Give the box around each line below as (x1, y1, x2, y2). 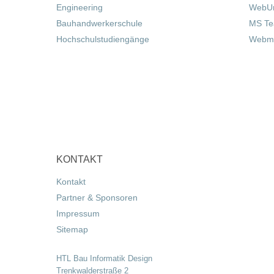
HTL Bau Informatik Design (56, 254, 152, 263)
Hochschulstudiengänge (56, 34, 149, 44)
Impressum (56, 209, 100, 218)
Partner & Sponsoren (56, 193, 138, 202)
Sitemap (56, 224, 88, 234)
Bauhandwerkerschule (56, 18, 143, 28)
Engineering (56, 2, 103, 12)
